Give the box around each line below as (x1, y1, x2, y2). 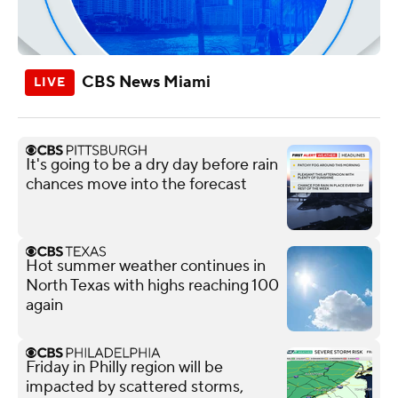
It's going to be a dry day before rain (26, 154, 278, 175)
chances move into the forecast (26, 173, 247, 195)
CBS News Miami (82, 71, 211, 92)
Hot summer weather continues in (26, 255, 266, 276)
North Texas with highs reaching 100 (26, 275, 279, 296)
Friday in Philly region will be (26, 356, 223, 378)
